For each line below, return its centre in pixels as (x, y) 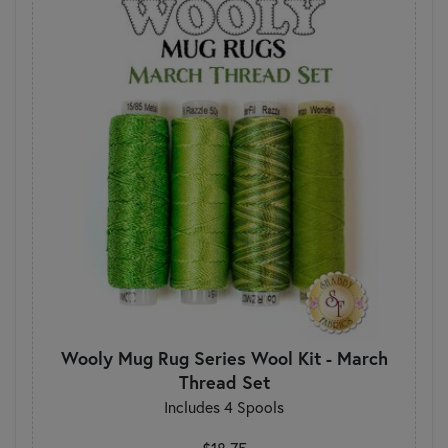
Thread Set (224, 381)
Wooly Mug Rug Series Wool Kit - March (224, 357)
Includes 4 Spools (224, 406)
